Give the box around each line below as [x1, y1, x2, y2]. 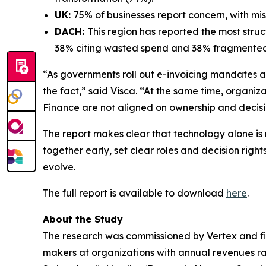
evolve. [43, 160, 75, 173]
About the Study [43, 213, 123, 225]
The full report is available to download [43, 186, 226, 199]
